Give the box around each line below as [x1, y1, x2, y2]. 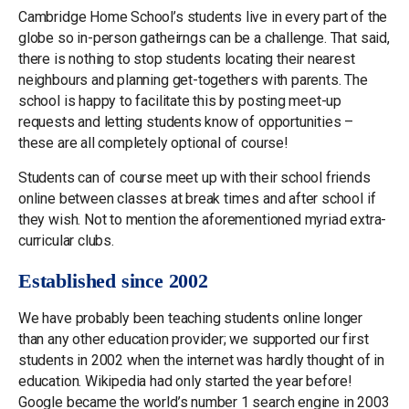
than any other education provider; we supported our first [18, 330, 369, 349]
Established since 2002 [18, 270, 208, 293]
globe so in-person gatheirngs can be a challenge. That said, [18, 29, 390, 47]
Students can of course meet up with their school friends [18, 169, 371, 187]
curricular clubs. [18, 232, 114, 250]
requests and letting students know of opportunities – [18, 113, 354, 131]
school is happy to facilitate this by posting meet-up [18, 92, 342, 110]
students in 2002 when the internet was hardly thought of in [18, 351, 384, 370]
